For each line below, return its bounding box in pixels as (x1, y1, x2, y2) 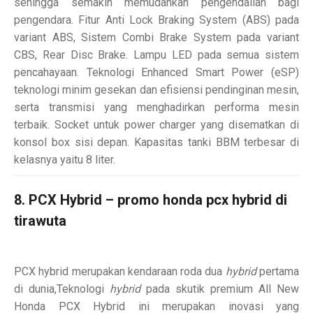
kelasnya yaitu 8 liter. (14, 152, 115, 166)
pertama (256, 264, 300, 278)
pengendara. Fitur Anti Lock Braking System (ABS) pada (14, 13, 299, 27)
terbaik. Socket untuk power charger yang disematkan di (14, 117, 299, 131)
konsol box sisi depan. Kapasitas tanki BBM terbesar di (14, 135, 299, 149)
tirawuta (14, 212, 66, 229)
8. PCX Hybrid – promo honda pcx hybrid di (14, 191, 287, 208)
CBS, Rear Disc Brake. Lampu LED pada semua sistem (14, 48, 299, 61)
